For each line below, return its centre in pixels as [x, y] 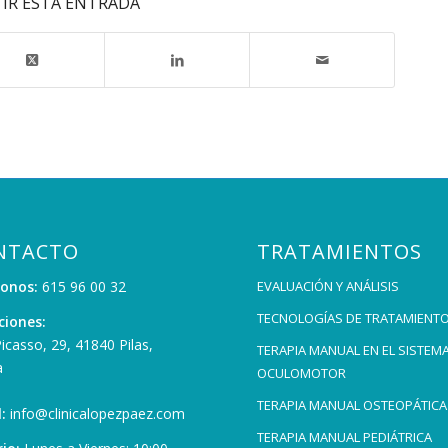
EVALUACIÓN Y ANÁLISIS [328, 286]
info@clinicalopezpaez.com [98, 414]
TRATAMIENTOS [340, 252]
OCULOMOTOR [302, 373]
